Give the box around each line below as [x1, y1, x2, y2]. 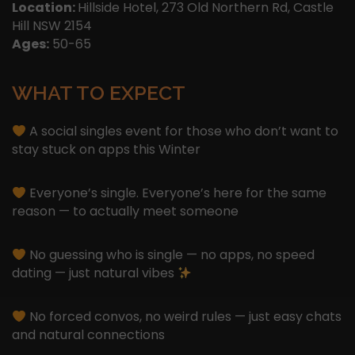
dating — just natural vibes [12, 263, 177, 282]
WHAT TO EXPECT [12, 80, 185, 105]
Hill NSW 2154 [12, 16, 92, 35]
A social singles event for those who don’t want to [26, 121, 339, 140]
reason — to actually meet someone [12, 201, 239, 220]
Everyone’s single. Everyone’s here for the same [26, 183, 327, 202]
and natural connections [12, 325, 165, 344]
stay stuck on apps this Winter [12, 139, 200, 158]
